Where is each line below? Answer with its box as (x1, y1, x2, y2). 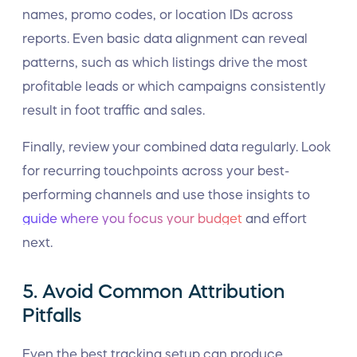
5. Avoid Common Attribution (22, 282, 285, 301)
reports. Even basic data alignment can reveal (22, 32, 308, 45)
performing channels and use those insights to (22, 188, 310, 201)
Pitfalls (22, 306, 81, 325)
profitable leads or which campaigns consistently (22, 80, 326, 92)
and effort (242, 212, 307, 225)
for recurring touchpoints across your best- (22, 164, 289, 177)
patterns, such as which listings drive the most (22, 56, 308, 69)
